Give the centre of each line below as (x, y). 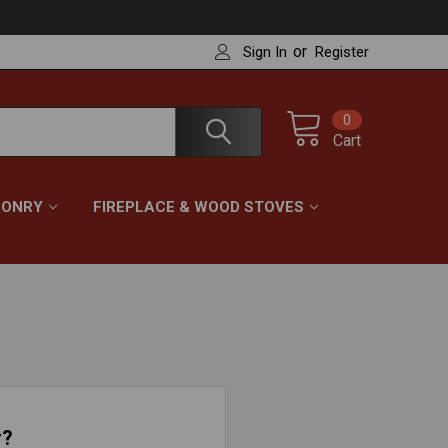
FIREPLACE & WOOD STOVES (198, 207)
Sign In (265, 52)
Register (342, 52)
